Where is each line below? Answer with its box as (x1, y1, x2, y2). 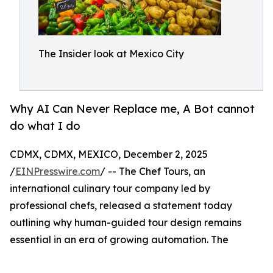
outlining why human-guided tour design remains (10, 216, 241, 229)
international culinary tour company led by (10, 182, 210, 195)
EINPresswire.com (15, 165, 100, 178)
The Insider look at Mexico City (38, 48, 184, 60)
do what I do (10, 119, 80, 133)
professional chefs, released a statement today (10, 199, 232, 212)
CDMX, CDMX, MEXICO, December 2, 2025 (10, 148, 208, 161)
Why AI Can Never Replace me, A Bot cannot (10, 102, 255, 116)
